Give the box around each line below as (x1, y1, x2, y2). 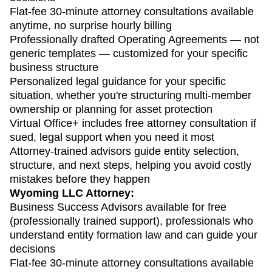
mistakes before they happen (10, 172, 150, 185)
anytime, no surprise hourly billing (10, 19, 172, 32)
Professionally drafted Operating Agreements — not (10, 33, 259, 46)
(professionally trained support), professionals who (10, 214, 253, 227)
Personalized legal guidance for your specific (10, 75, 226, 87)
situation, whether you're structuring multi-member (10, 89, 251, 101)
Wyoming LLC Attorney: (10, 186, 134, 199)
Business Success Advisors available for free (10, 200, 226, 213)
